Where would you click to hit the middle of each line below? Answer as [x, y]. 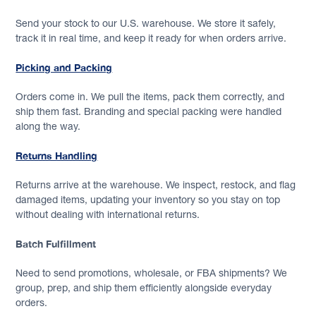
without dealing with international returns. [108, 214]
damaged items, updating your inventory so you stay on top [148, 199]
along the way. [48, 126]
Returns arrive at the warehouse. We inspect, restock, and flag [156, 184]
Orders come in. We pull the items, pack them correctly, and [150, 96]
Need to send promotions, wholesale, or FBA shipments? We [152, 273]
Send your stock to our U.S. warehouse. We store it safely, [146, 23]
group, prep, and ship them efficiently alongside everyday [144, 287]
